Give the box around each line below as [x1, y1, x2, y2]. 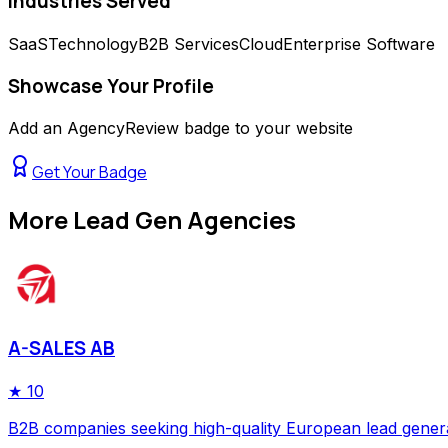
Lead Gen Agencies [73, 202, 296, 236]
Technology [48, 33, 138, 54]
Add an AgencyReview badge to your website [8, 117, 353, 138]
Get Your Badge [32, 160, 147, 183]
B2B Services [138, 33, 239, 54]
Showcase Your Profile [8, 73, 214, 100]
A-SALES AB [8, 335, 115, 362]
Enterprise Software [283, 33, 435, 54]
